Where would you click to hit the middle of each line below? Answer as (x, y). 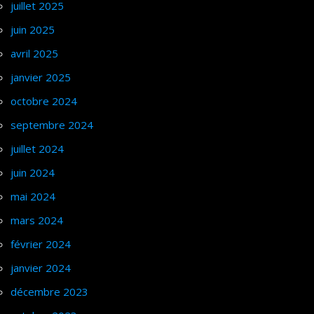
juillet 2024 (37, 149)
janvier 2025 (41, 77)
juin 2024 (33, 172)
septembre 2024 (52, 125)
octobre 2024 (44, 101)
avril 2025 (34, 53)
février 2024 (41, 244)
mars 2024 (37, 220)
